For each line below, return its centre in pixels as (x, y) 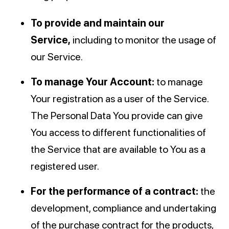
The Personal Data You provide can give (117, 116)
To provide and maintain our (98, 23)
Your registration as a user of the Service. (120, 99)
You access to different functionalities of (118, 133)
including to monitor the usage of (143, 40)
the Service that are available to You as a (118, 150)
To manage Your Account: (93, 82)
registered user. (65, 166)
